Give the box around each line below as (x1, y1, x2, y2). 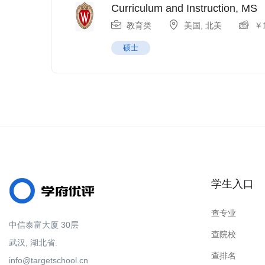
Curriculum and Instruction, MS (111, 2, 257, 14)
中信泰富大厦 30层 (9, 220, 79, 230)
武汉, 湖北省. (9, 238, 57, 247)
